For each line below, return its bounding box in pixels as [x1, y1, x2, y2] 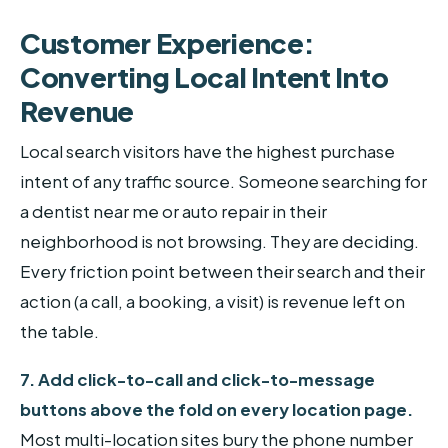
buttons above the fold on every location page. [20, 398, 413, 420]
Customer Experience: [20, 25, 315, 60]
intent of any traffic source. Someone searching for [20, 171, 427, 193]
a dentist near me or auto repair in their [20, 201, 327, 223]
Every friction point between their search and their [20, 261, 425, 283]
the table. [20, 321, 99, 343]
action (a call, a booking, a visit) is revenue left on [20, 291, 405, 313]
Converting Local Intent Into [20, 59, 389, 94]
